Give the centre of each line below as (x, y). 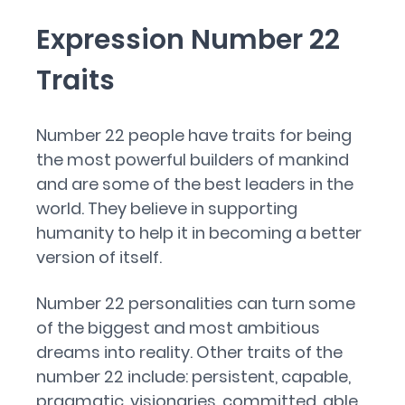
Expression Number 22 (188, 40)
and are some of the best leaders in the (195, 184)
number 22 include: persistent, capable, (193, 377)
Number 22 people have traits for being (194, 135)
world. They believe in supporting (167, 208)
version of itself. (99, 257)
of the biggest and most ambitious (178, 328)
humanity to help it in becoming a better (199, 233)
